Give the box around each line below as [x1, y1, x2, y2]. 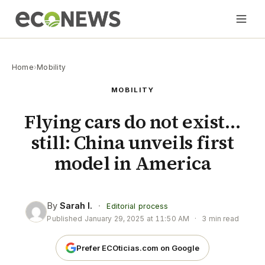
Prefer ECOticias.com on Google [76, 243, 199, 253]
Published [47, 214, 85, 223]
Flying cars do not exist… [24, 109, 241, 135]
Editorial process [106, 202, 169, 211]
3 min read [200, 214, 240, 223]
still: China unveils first [31, 130, 234, 156]
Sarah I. [60, 201, 93, 211]
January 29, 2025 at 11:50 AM [84, 214, 189, 223]
